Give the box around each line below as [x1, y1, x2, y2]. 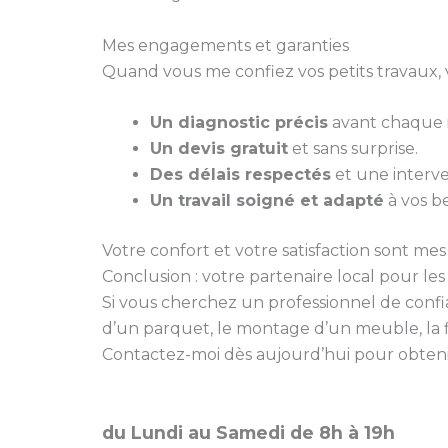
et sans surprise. [288, 139, 418, 159]
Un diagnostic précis [150, 113, 328, 133]
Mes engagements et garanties [102, 35, 349, 55]
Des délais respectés [150, 165, 331, 185]
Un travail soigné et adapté [150, 191, 384, 211]
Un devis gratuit [150, 139, 288, 159]
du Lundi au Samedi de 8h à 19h [102, 422, 395, 444]
